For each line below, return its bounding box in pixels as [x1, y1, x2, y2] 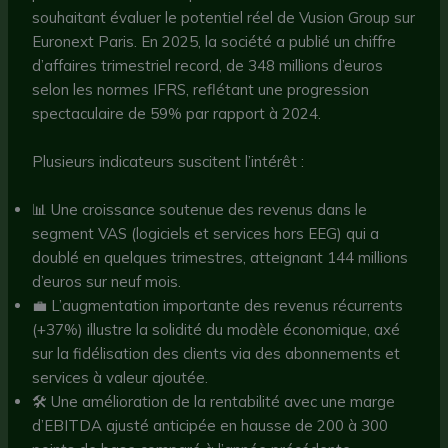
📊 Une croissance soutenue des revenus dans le [32, 199, 368, 219]
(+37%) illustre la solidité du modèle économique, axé [32, 319, 401, 339]
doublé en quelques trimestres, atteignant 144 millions [32, 247, 409, 267]
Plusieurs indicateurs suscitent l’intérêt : [32, 151, 305, 171]
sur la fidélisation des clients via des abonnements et [32, 343, 401, 363]
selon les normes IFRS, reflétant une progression [32, 79, 370, 99]
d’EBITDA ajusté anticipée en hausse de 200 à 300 [32, 415, 389, 435]
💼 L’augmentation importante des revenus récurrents [32, 295, 404, 315]
